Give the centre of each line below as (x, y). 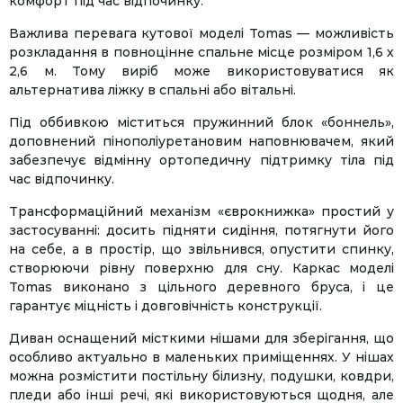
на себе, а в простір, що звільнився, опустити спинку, (201, 249)
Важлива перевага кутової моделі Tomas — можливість (201, 33)
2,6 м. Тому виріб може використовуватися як (201, 71)
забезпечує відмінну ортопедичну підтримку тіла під (201, 160)
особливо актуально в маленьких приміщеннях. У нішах (201, 357)
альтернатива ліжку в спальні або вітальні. (152, 90)
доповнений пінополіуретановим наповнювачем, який (201, 141)
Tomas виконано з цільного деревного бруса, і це (201, 287)
